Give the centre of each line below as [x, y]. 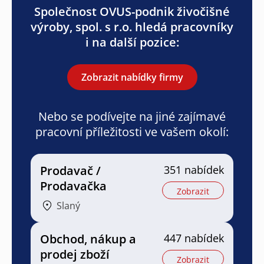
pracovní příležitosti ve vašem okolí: [132, 131]
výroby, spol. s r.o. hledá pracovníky [132, 27]
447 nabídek [194, 238]
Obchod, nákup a [88, 239]
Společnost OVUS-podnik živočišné [132, 11]
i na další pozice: [132, 42]
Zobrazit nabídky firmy [132, 77]
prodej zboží [75, 254]
